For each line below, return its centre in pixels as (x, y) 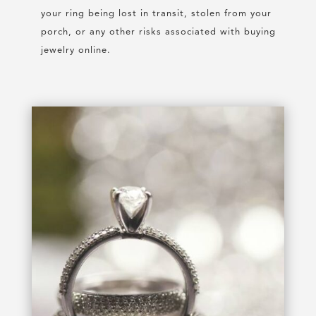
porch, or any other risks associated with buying (158, 32)
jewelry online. (75, 51)
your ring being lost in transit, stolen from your (156, 14)
